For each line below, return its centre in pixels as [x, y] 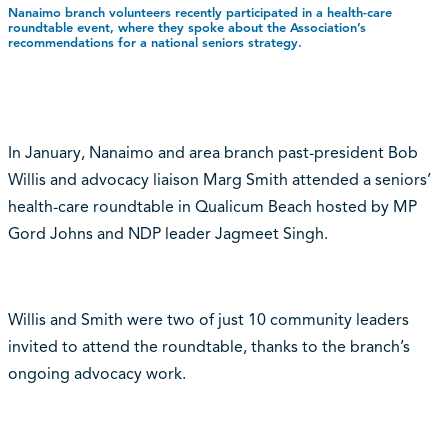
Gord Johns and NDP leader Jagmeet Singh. [167, 233]
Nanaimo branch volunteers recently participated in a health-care [199, 12]
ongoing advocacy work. [96, 373]
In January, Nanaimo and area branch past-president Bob [212, 152]
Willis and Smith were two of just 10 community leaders [208, 319]
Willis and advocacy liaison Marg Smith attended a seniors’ [219, 179]
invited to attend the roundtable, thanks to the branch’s [208, 346]
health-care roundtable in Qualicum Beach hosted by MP [212, 206]
